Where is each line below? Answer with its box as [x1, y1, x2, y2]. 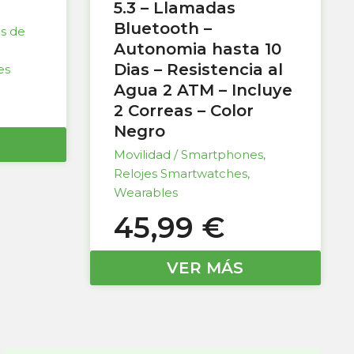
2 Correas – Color [113, 101, 254, 121]
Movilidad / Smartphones [113, 147, 263, 163]
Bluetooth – [113, 19, 212, 39]
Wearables [113, 185, 178, 201]
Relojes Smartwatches [113, 166, 247, 182]
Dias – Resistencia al [113, 60, 283, 80]
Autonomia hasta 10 [113, 40, 281, 59]
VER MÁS [167, 258, 244, 278]
